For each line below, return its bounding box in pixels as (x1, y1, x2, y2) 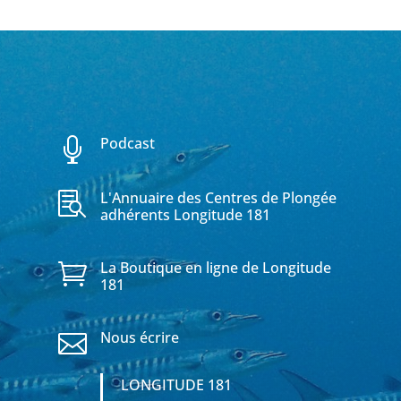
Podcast (99, 132, 155, 153)
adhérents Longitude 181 (99, 205, 270, 226)
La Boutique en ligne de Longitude (99, 258, 331, 277)
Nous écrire (99, 327, 179, 347)
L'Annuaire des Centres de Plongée (99, 188, 337, 209)
